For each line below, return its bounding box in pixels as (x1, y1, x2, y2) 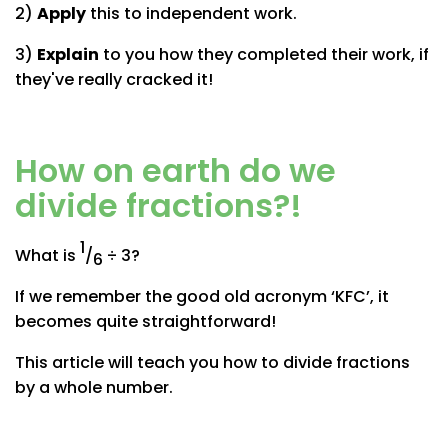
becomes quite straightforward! (15, 309, 276, 333)
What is (15, 243, 80, 267)
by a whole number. (15, 375, 173, 399)
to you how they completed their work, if (99, 42, 429, 66)
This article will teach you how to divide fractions (15, 350, 410, 374)
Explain (37, 42, 99, 66)
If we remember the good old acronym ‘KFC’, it (15, 284, 389, 308)
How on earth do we (15, 147, 336, 193)
